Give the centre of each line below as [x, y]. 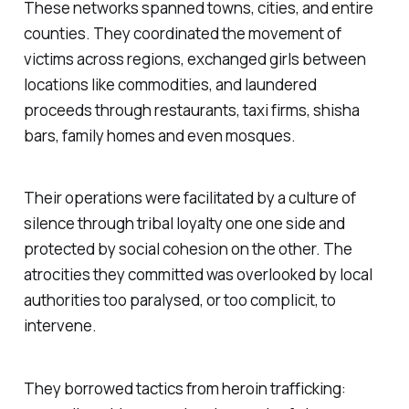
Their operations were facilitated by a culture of [189, 198]
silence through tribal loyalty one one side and [184, 224]
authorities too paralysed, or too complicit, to [179, 300]
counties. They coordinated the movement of [182, 33]
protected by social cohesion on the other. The [188, 249]
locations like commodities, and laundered [170, 84]
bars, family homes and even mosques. [159, 135]
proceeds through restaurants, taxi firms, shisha [191, 110]
